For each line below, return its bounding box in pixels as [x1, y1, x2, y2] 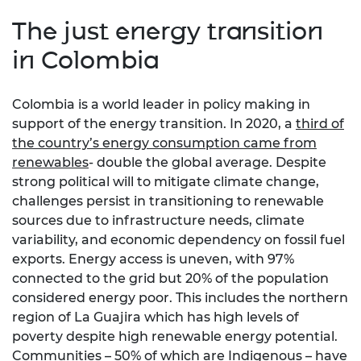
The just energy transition [12, 16, 323, 47]
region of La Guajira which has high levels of [12, 309, 299, 326]
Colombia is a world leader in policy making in [12, 97, 310, 113]
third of [296, 116, 344, 132]
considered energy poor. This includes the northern [12, 290, 348, 306]
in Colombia [12, 45, 158, 76]
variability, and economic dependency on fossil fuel [12, 232, 345, 248]
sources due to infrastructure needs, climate [12, 213, 305, 229]
